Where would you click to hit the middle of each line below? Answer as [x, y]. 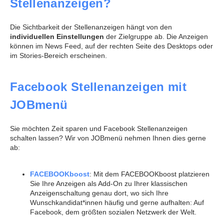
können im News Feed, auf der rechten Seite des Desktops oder [111, 46]
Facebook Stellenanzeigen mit [98, 86]
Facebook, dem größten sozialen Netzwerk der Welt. [113, 212]
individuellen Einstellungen [58, 37]
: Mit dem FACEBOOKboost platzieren [149, 174]
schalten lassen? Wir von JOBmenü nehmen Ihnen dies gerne [108, 138]
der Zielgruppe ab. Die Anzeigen [157, 37]
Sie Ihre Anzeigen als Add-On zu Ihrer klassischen [109, 184]
